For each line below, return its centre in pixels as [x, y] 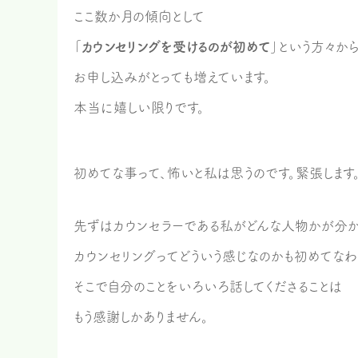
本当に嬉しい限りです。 [139, 107]
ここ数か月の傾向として [139, 16]
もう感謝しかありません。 [141, 317]
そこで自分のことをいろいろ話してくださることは [208, 286]
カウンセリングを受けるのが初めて [176, 47]
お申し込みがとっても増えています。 [172, 77]
